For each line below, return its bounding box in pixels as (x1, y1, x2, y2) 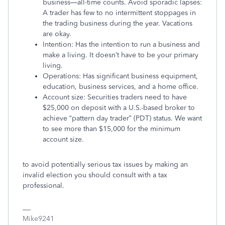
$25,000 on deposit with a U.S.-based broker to (43, 103, 195, 112)
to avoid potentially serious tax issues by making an (23, 160, 188, 169)
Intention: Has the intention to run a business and (43, 40, 200, 49)
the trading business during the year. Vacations (43, 19, 192, 28)
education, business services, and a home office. (43, 82, 198, 91)
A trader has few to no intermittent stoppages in (43, 9, 196, 17)
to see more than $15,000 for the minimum (43, 125, 180, 133)
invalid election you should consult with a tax (23, 171, 167, 179)
